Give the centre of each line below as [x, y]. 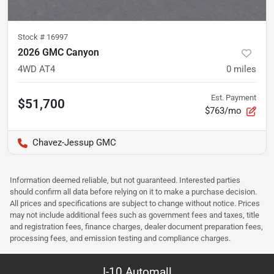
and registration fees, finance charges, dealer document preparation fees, [136, 227]
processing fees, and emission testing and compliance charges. [120, 239]
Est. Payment [234, 98]
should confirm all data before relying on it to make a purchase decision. [133, 192]
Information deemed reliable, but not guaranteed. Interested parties [125, 180]
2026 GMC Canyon [58, 53]
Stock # [32, 37]
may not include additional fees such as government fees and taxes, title [135, 215]
